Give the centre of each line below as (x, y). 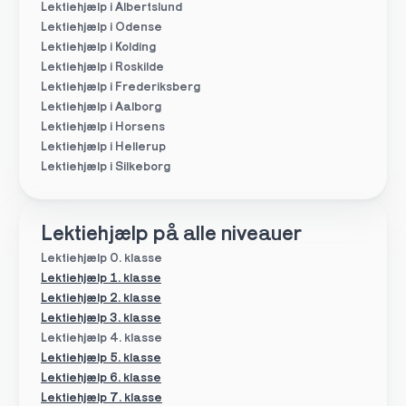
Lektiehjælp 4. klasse (101, 338)
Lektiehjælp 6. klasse (101, 378)
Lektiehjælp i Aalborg (101, 107)
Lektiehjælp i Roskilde (102, 68)
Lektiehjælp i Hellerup (103, 147)
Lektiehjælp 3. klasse (101, 319)
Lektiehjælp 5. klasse (101, 358)
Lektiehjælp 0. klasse (101, 259)
